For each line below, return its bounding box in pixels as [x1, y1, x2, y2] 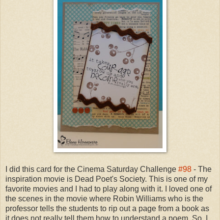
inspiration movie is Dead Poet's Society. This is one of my [5, 174, 208, 183]
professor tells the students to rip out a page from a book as [5, 204, 209, 213]
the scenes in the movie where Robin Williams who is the [5, 194, 203, 203]
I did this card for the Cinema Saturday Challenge [5, 165, 178, 173]
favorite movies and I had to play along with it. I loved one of [5, 184, 212, 193]
